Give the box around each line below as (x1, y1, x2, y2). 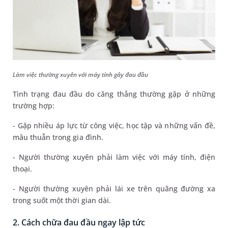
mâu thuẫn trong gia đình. (13, 132, 105, 142)
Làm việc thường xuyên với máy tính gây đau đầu (13, 70, 149, 79)
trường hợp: (13, 101, 57, 111)
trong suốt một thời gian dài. (13, 195, 113, 206)
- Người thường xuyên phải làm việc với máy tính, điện (13, 152, 215, 162)
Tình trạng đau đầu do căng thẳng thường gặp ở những (13, 89, 215, 99)
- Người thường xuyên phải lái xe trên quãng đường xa (13, 184, 215, 194)
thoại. (13, 164, 35, 174)
